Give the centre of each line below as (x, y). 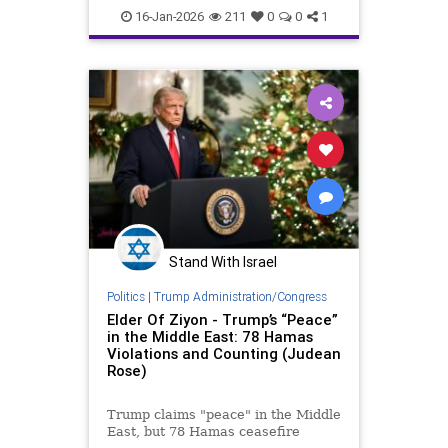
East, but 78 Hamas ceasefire (203, 431)
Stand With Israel (223, 262)
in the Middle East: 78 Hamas (209, 336)
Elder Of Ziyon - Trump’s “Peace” (222, 319)
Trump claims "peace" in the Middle (223, 414)
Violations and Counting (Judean (223, 353)
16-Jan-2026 (167, 16)
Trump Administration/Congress (240, 296)
